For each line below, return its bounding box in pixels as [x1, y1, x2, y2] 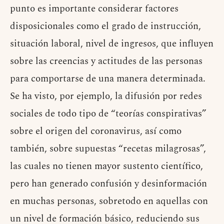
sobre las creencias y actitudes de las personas [10, 53, 202, 68]
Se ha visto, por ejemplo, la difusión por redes [10, 88, 202, 103]
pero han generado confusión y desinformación [10, 176, 207, 191]
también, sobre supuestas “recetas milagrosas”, [10, 141, 206, 156]
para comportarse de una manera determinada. [10, 71, 205, 86]
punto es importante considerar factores [10, 1, 178, 16]
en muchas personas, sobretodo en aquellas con [10, 193, 208, 208]
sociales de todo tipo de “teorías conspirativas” [10, 106, 206, 121]
